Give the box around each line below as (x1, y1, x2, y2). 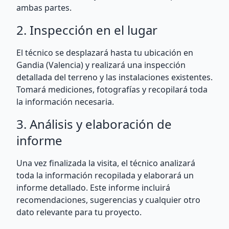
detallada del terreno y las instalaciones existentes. (16, 72, 213, 83)
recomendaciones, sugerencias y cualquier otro (16, 194, 200, 205)
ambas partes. (16, 2, 72, 13)
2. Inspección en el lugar (16, 21, 157, 38)
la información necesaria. (16, 96, 114, 107)
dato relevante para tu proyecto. (16, 207, 142, 218)
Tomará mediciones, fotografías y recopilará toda (16, 84, 208, 95)
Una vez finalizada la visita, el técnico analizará (16, 157, 195, 169)
